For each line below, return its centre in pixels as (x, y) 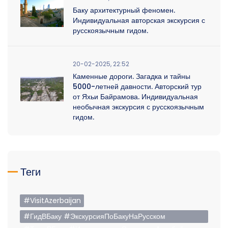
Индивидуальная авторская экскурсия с (139, 20)
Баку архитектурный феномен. (124, 10)
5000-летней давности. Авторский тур (137, 86)
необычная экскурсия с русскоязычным (138, 107)
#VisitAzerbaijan (52, 200)
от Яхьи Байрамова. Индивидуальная (135, 96)
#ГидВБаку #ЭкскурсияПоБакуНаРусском (94, 216)
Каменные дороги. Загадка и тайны (132, 76)
